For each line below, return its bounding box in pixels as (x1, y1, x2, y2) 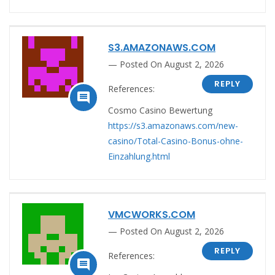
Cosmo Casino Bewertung (108, 104, 212, 116)
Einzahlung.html (108, 150, 170, 162)
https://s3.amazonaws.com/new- (108, 119, 238, 131)
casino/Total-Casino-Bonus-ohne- (108, 134, 243, 147)
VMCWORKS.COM (108, 207, 195, 222)
